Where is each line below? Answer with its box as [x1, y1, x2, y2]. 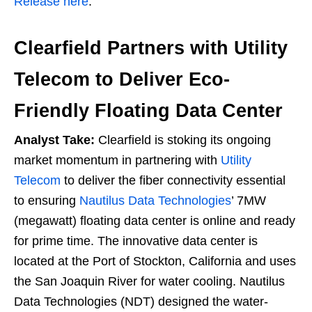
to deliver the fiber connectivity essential [61, 173, 286, 188]
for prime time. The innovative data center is [14, 234, 258, 249]
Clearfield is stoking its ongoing [95, 133, 271, 148]
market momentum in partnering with [14, 153, 221, 168]
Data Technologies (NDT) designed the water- [14, 295, 268, 309]
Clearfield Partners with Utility [14, 38, 288, 59]
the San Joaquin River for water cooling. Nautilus [14, 274, 285, 289]
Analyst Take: [14, 133, 95, 148]
